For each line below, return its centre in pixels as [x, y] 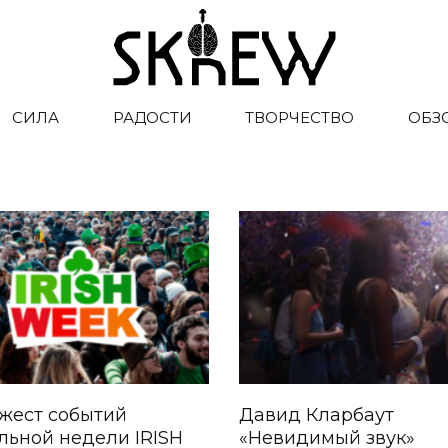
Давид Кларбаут [316, 415]
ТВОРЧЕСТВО [300, 117]
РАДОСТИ [152, 117]
